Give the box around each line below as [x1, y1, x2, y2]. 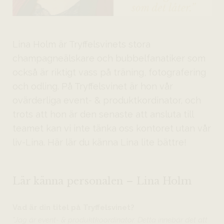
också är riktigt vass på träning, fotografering [12, 66, 206, 77]
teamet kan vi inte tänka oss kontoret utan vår [12, 122, 211, 133]
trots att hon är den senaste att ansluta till [12, 108, 193, 119]
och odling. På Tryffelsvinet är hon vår [12, 80, 173, 91]
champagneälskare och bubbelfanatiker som [12, 52, 205, 63]
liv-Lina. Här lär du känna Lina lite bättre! [12, 136, 186, 147]
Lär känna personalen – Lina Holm [12, 174, 191, 187]
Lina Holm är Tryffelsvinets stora [12, 38, 150, 49]
